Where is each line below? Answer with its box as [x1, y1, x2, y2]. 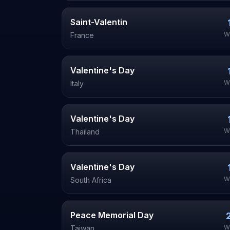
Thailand [70, 127, 100, 136]
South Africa [70, 176, 111, 184]
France [70, 31, 94, 40]
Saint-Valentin [70, 17, 127, 27]
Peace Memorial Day [70, 210, 154, 220]
